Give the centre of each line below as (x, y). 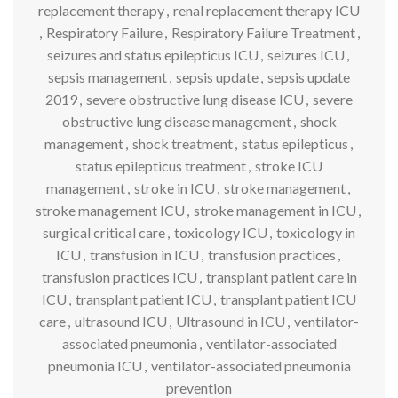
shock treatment (182, 143)
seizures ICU (306, 55)
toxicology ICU (221, 232)
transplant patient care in (281, 277)
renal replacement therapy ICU (267, 10)
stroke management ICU (110, 210)
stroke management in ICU (275, 210)
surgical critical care (104, 232)
